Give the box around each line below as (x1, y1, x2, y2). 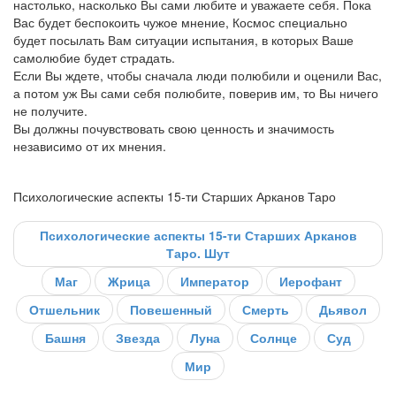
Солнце (250, 328, 297, 346)
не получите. (13, 101, 91, 119)
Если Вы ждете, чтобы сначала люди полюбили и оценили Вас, (13, 65, 382, 84)
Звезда (116, 328, 160, 346)
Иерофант (278, 271, 342, 290)
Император (179, 271, 249, 290)
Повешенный (130, 300, 212, 318)
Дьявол (319, 300, 367, 318)
